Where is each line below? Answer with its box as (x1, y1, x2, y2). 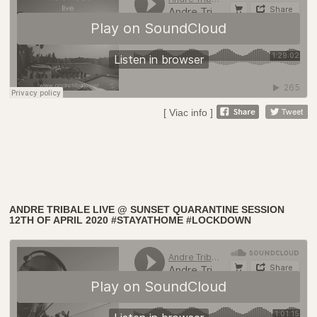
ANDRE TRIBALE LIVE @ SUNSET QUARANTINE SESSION (9, 203, 285, 215)
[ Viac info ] (163, 106, 213, 118)
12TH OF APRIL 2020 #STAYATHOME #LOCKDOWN (9, 214, 252, 226)
